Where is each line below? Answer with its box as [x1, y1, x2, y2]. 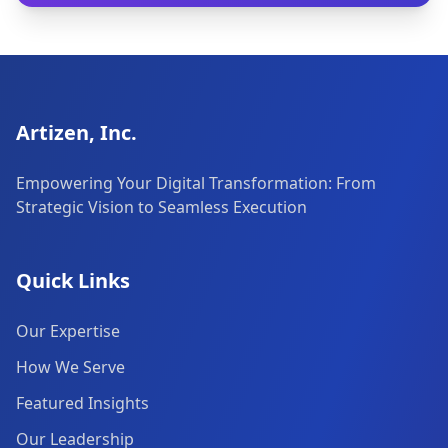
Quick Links [16, 267, 130, 294]
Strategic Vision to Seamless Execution [16, 196, 307, 218]
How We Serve [16, 356, 125, 378]
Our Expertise [16, 320, 120, 342]
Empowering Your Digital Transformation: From [16, 172, 376, 194]
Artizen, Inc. [16, 119, 137, 146]
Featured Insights [16, 392, 149, 414]
